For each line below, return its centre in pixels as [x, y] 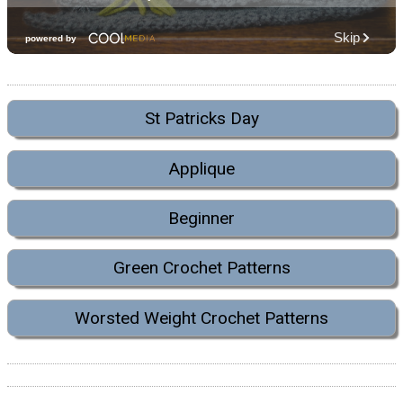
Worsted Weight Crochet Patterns [201, 318]
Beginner [201, 219]
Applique [201, 168]
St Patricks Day [201, 119]
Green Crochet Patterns [201, 268]
